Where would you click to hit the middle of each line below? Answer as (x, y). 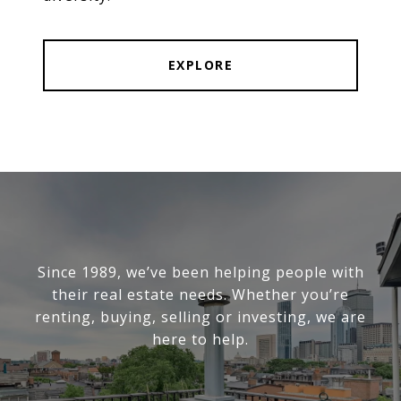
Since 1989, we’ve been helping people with (200, 272)
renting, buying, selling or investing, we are (200, 316)
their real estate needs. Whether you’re (200, 294)
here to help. (200, 339)
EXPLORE (200, 64)
